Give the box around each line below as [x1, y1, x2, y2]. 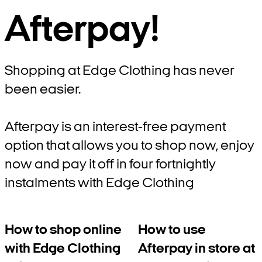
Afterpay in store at [138, 242, 255, 256]
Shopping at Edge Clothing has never [5, 64, 235, 78]
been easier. [5, 83, 81, 97]
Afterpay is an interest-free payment [5, 120, 226, 135]
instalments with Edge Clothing [5, 177, 194, 191]
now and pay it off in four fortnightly [5, 158, 216, 172]
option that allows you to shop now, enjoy [5, 139, 254, 153]
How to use [138, 223, 206, 237]
